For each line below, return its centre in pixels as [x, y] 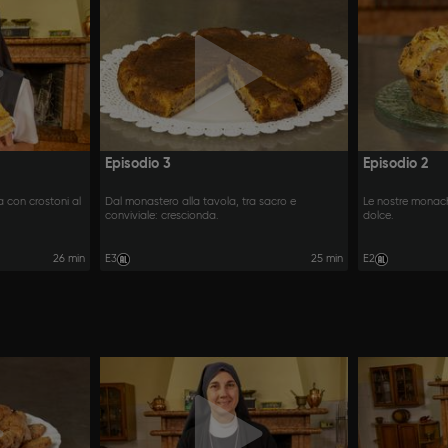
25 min [327, 258]
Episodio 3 [137, 163]
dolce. [379, 216]
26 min [68, 258]
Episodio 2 [396, 163]
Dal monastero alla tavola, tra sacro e [200, 202]
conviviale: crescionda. [161, 216]
